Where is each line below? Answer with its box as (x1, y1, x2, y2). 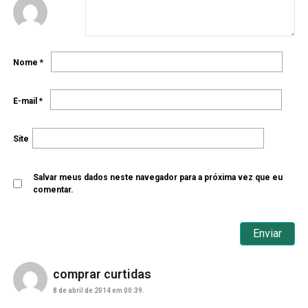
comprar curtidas (52, 266, 151, 281)
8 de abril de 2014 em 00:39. (52, 286, 144, 294)
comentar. (32, 185, 74, 195)
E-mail (12, 96, 39, 106)
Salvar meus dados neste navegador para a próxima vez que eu (32, 173, 283, 183)
